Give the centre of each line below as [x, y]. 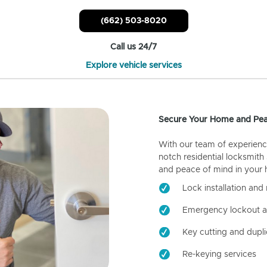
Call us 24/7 [133, 47]
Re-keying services [219, 255]
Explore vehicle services [133, 66]
